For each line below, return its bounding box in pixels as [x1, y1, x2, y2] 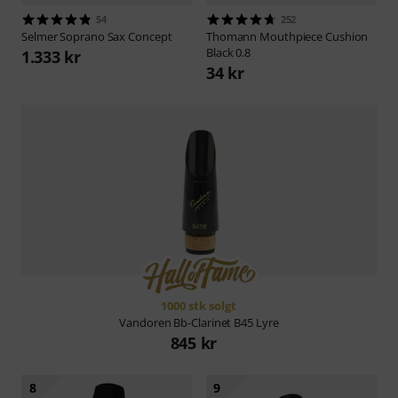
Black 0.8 [205, 44, 251, 60]
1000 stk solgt [161, 298, 237, 314]
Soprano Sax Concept [60, 28, 172, 44]
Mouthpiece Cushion [259, 28, 369, 44]
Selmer [21, 28, 60, 44]
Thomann [205, 28, 260, 44]
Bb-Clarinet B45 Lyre [173, 314, 279, 331]
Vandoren [119, 314, 174, 331]
